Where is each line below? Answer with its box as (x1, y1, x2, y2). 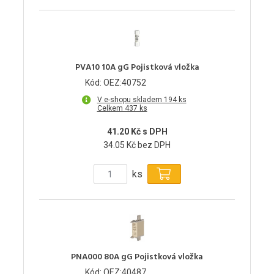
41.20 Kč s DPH (106, 127, 168, 137)
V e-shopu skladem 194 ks (97, 95, 187, 105)
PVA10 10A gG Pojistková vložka (75, 61, 199, 75)
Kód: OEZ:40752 (85, 78, 146, 88)
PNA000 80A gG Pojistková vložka (71, 250, 203, 265)
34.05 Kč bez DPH (103, 140, 171, 150)
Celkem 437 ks (97, 104, 147, 113)
